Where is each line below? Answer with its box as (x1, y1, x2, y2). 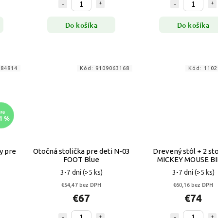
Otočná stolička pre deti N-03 (33, 146, 130, 155)
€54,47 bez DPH (61, 180, 102, 189)
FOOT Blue (63, 155, 99, 163)
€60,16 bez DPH (173, 180, 214, 189)
